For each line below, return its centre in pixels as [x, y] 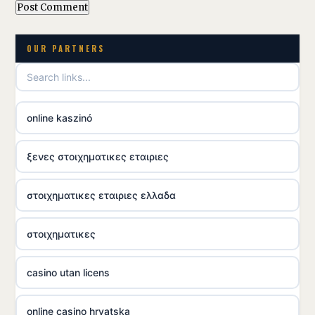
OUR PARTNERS [66, 49]
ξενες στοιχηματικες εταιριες [98, 156]
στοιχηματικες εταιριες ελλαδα [101, 195]
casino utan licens [68, 272]
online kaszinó [59, 118]
